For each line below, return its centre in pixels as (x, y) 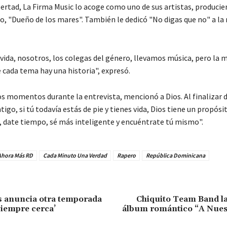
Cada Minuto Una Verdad (75, 156)
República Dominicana (175, 156)
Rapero (126, 156)
